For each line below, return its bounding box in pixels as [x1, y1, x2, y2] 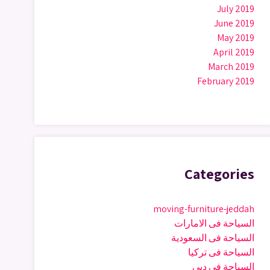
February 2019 [197, 75, 254, 87]
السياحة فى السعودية [171, 231, 254, 244]
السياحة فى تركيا [188, 246, 254, 259]
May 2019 [217, 31, 254, 44]
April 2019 [213, 46, 254, 58]
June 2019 [214, 17, 254, 30]
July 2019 [217, 2, 254, 15]
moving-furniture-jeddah [153, 202, 254, 215]
